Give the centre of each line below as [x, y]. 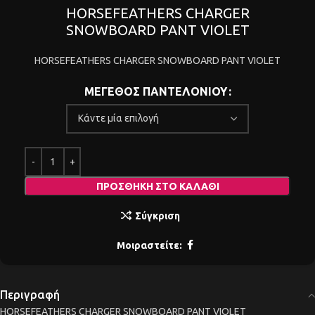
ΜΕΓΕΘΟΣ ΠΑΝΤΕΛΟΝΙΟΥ [155, 91]
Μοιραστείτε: [149, 245]
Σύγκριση [157, 216]
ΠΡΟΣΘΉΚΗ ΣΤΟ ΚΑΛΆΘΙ [157, 187]
